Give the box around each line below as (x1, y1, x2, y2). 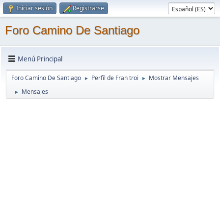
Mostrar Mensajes (149, 74, 199, 82)
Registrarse (73, 4, 104, 12)
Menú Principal (18, 54, 62, 63)
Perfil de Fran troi (91, 74, 138, 82)
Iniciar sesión (16, 4, 53, 12)
